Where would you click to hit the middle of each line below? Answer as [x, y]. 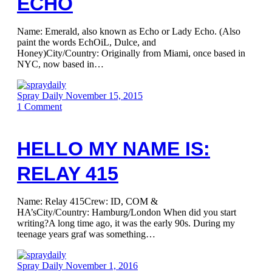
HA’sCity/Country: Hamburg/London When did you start [127, 212]
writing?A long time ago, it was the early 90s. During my [126, 223]
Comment [43, 107]
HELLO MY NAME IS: [114, 149]
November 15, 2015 [104, 96]
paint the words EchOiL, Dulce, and [87, 42]
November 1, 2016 [102, 266]
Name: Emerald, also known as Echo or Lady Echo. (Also [129, 31]
